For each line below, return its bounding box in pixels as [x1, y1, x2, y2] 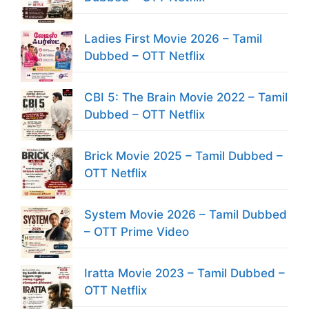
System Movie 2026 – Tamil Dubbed [84, 207, 287, 221]
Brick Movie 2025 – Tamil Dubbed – [84, 148, 283, 163]
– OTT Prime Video [84, 224, 189, 239]
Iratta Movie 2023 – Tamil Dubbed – [84, 266, 285, 280]
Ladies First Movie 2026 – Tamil [84, 31, 262, 46]
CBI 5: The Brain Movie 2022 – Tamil [84, 90, 288, 104]
